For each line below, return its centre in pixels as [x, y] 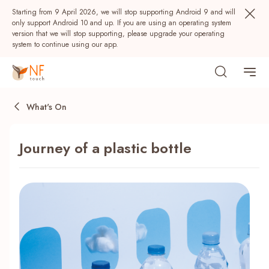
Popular [31, 198]
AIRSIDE [149, 227]
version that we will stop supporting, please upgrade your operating [118, 34]
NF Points [97, 227]
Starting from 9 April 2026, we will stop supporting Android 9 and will [124, 12]
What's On [47, 107]
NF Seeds [41, 227]
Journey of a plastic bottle [105, 148]
